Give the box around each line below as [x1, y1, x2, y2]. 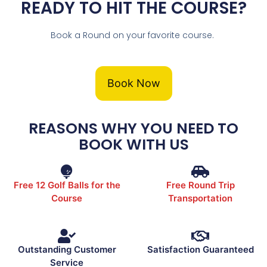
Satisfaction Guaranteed [147, 244, 254, 256]
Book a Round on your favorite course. [51, 29, 216, 42]
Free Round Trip [166, 179, 235, 191]
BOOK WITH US [78, 134, 189, 156]
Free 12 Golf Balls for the [13, 179, 120, 191]
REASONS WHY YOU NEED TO [29, 118, 238, 139]
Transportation [168, 193, 232, 204]
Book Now [107, 77, 160, 90]
